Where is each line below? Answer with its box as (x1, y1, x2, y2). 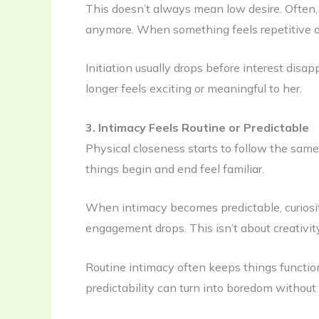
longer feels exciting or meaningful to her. (85, 81, 302, 96)
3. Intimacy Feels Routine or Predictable (85, 120, 309, 135)
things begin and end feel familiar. (85, 161, 264, 176)
